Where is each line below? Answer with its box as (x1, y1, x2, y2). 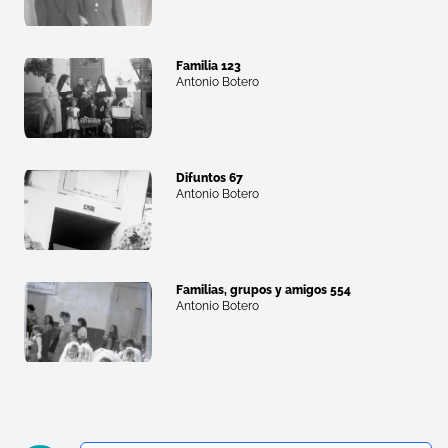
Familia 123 (176, 59, 241, 74)
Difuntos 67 (176, 171, 243, 186)
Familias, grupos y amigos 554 (176, 283, 351, 298)
